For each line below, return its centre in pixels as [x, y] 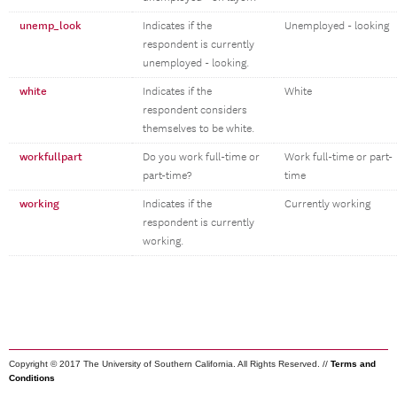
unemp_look [51, 26]
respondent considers [195, 110]
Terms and [353, 364]
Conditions [32, 378]
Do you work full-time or [201, 157]
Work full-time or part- [339, 157]
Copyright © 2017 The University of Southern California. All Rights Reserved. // [170, 364]
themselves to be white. [198, 129]
